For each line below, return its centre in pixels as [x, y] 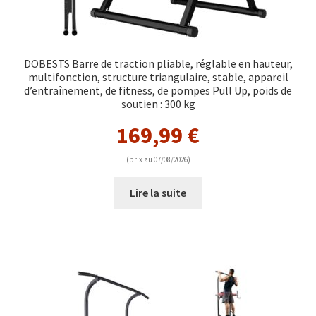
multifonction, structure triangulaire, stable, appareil [158, 77]
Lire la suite [158, 192]
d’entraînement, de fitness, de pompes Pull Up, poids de [158, 90]
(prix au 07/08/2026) [158, 159]
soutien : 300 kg [158, 103]
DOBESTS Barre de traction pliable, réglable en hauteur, [158, 63]
